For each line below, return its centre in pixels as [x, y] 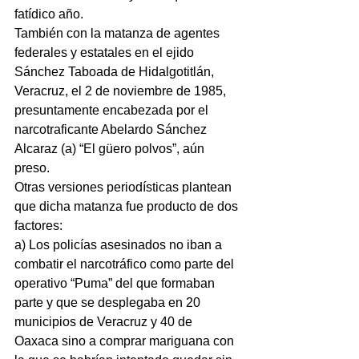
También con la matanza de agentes [119, 33]
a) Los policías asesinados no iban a [120, 245]
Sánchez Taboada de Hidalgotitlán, [116, 72]
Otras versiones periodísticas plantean [125, 187]
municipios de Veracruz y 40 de [105, 322]
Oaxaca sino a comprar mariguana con [126, 341]
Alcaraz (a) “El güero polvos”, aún [111, 149]
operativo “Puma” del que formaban [116, 283]
